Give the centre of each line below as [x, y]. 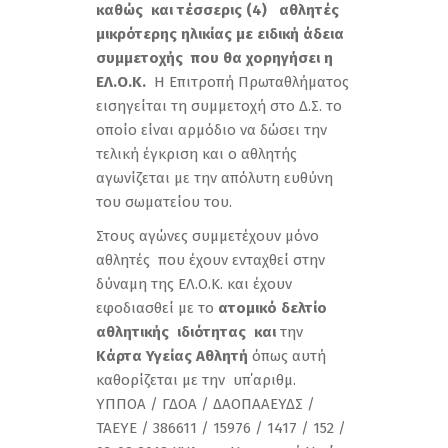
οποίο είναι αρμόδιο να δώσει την [211, 130]
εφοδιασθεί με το [157, 308]
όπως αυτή [287, 356]
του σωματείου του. [164, 202]
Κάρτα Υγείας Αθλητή [172, 356]
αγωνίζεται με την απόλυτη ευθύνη [214, 178]
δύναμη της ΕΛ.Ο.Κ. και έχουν [194, 284]
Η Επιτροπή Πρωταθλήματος [247, 82]
